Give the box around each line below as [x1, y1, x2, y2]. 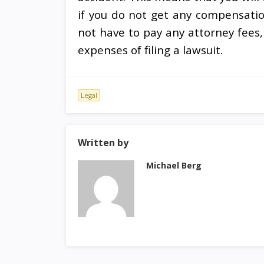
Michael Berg [146, 160, 202, 171]
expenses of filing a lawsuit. [78, 42, 223, 57]
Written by [78, 136, 128, 149]
